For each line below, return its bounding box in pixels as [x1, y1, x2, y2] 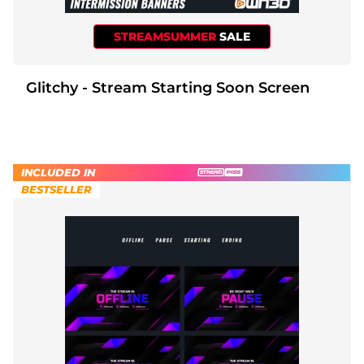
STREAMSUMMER [114, 28, 219, 44]
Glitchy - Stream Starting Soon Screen [82, 78, 310, 97]
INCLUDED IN [21, 165, 95, 179]
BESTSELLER [21, 182, 92, 196]
